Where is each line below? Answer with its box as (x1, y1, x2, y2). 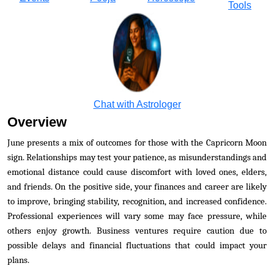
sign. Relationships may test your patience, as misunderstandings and (7, 152, 267, 163)
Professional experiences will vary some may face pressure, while (7, 211, 267, 221)
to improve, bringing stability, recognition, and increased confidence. (7, 196, 267, 207)
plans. (7, 255, 29, 265)
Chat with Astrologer (93, 99, 181, 109)
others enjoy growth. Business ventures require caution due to (7, 226, 267, 236)
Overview (7, 114, 70, 130)
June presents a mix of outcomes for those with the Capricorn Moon (7, 138, 267, 148)
